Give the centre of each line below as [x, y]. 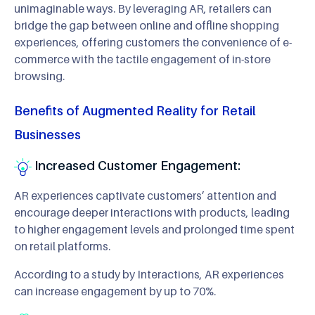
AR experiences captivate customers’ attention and [145, 195]
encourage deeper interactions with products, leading [152, 212]
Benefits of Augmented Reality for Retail [135, 110]
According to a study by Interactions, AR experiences [149, 274]
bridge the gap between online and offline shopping [147, 25]
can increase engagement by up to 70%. [115, 291]
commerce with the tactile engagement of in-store [142, 59]
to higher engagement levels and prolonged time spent [154, 229]
